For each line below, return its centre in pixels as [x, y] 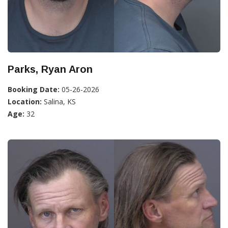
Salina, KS [59, 101]
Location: [25, 101]
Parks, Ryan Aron [50, 69]
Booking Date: [34, 89]
